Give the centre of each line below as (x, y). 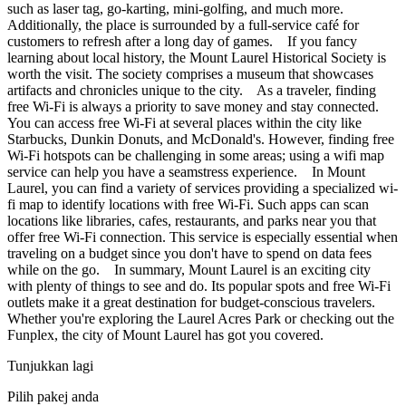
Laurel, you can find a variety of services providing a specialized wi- (203, 188)
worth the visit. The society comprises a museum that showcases (190, 74)
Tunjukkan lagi (50, 366)
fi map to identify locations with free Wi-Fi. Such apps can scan (188, 205)
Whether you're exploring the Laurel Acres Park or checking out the (201, 319)
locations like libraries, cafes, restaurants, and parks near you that (192, 221)
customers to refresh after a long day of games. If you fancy (182, 42)
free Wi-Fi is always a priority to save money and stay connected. (193, 107)
